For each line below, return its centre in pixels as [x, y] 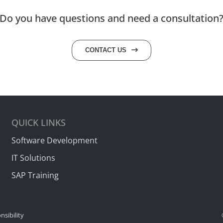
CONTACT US [107, 50]
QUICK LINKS [39, 122]
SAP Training [35, 175]
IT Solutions [34, 158]
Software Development [55, 140]
